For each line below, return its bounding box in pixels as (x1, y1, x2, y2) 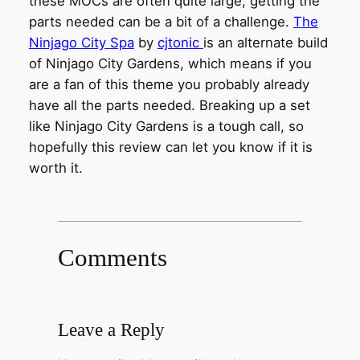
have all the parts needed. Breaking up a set (28, 97, 310, 114)
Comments (57, 243, 167, 272)
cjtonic (157, 35, 203, 51)
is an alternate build (202, 35, 328, 51)
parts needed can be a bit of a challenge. (28, 14, 293, 31)
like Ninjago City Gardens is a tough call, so (28, 118, 304, 135)
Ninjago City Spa (28, 35, 134, 51)
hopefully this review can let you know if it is (28, 139, 313, 156)
